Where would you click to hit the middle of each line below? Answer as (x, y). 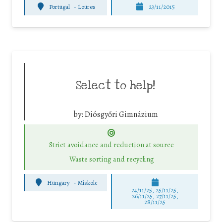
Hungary (59, 182)
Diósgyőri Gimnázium (121, 115)
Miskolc (88, 182)
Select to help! (115, 86)
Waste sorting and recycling (111, 159)
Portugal (60, 6)
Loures (87, 6)
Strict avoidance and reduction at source (111, 145)
